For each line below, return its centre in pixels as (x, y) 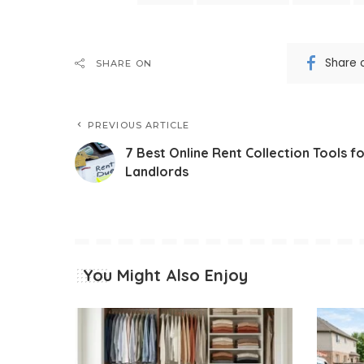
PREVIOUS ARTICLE (139, 125)
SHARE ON (124, 63)
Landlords (157, 171)
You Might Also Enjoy (165, 275)
